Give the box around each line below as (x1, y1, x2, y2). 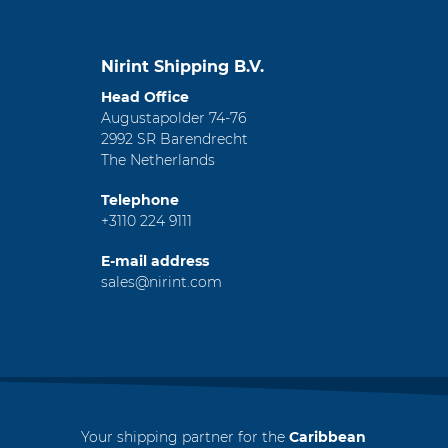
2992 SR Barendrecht (101, 129, 248, 148)
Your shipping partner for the (81, 427, 285, 446)
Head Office (101, 87, 189, 106)
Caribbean (285, 427, 366, 446)
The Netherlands (101, 150, 215, 169)
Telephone (101, 190, 179, 209)
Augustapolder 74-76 (101, 108, 246, 127)
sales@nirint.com (101, 272, 222, 291)
